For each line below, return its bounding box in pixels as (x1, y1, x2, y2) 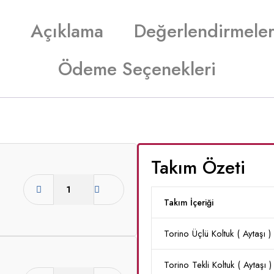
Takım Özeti (151, 154, 245, 180)
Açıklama (31, 18, 103, 44)
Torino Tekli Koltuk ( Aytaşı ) (164, 258, 272, 272)
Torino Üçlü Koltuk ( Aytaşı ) (164, 227, 271, 240)
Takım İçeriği (164, 196, 213, 209)
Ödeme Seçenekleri (58, 56, 216, 82)
